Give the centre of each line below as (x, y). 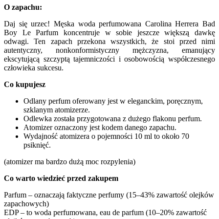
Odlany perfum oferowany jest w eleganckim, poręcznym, (113, 101)
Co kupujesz (25, 84)
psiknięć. (37, 145)
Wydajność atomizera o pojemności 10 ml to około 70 (106, 136)
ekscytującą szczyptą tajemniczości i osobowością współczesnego (109, 59)
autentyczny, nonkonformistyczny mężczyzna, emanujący (109, 50)
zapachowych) (26, 203)
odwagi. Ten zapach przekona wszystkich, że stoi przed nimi (109, 41)
